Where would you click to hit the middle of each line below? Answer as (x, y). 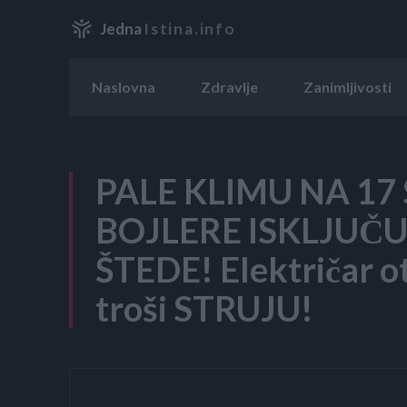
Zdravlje (229, 86)
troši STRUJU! (204, 308)
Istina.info (190, 29)
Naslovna (124, 86)
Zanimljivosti (347, 86)
